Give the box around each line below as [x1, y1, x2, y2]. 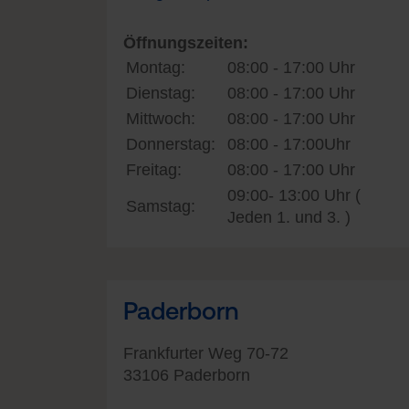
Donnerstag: [126, 134, 215, 153]
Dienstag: [126, 83, 195, 102]
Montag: [126, 58, 185, 77]
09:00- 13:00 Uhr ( [227, 185, 361, 204]
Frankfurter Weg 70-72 [123, 343, 288, 362]
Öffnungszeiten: [123, 33, 248, 52]
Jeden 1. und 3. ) [227, 207, 351, 226]
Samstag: [126, 196, 195, 215]
